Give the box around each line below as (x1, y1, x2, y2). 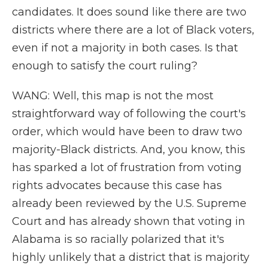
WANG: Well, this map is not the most (12, 89, 214, 102)
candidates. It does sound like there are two (12, 5, 246, 19)
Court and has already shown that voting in (12, 215, 245, 228)
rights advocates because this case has (12, 179, 222, 192)
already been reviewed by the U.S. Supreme (12, 197, 246, 210)
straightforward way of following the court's (12, 107, 246, 120)
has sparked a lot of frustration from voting (12, 161, 242, 174)
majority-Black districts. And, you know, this (12, 143, 245, 156)
